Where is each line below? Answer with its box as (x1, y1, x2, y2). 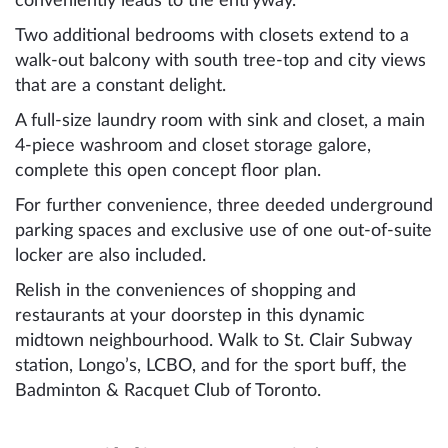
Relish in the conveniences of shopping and (15, 281, 356, 300)
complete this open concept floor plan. (15, 161, 321, 180)
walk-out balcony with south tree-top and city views (15, 51, 426, 70)
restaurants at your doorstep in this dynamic (15, 306, 365, 325)
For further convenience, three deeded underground (15, 196, 433, 215)
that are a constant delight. (15, 76, 226, 95)
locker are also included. (15, 246, 206, 265)
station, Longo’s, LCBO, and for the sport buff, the (15, 356, 407, 375)
